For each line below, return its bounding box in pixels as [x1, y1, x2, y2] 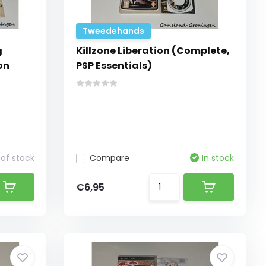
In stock [202, 152, 235, 164]
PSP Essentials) [76, 59, 153, 72]
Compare [90, 152, 130, 164]
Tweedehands [83, 25, 145, 37]
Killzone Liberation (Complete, [76, 44, 230, 58]
